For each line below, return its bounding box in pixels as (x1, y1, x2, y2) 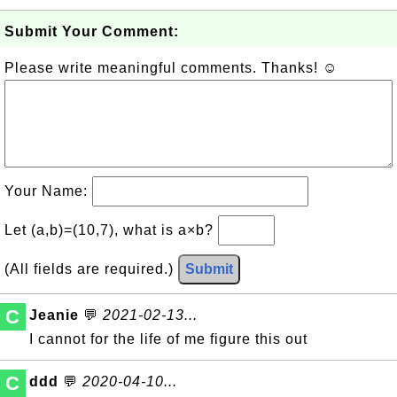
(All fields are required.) (4, 261, 178, 276)
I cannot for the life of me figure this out (29, 331, 307, 346)
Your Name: (4, 183, 92, 198)
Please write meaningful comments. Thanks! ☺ (4, 60, 338, 75)
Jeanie (29, 307, 79, 323)
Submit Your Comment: (4, 24, 179, 39)
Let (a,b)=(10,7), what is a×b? (4, 222, 218, 237)
